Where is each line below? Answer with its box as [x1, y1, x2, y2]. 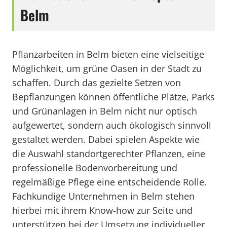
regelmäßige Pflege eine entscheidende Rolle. [12, 176, 207, 188]
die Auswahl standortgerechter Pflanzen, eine [12, 147, 205, 160]
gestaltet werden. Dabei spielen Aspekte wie [12, 133, 200, 145]
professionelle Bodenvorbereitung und [12, 162, 177, 174]
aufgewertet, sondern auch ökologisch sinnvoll [12, 119, 211, 131]
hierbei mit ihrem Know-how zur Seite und [12, 204, 193, 216]
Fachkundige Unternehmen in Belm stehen [12, 190, 195, 202]
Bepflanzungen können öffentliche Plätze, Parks [12, 91, 215, 103]
